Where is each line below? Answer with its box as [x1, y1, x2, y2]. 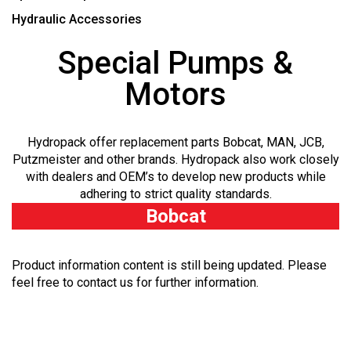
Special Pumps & [58, 44, 293, 81]
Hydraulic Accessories [12, 11, 142, 27]
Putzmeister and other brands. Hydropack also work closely [12, 151, 339, 167]
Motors [125, 75, 226, 113]
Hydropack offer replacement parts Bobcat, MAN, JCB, [27, 134, 324, 150]
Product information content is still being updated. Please [12, 257, 327, 273]
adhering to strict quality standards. [79, 186, 272, 201]
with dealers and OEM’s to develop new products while [25, 168, 326, 184]
